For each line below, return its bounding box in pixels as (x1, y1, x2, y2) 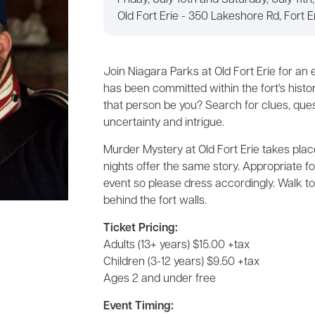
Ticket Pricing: (103, 223, 178, 234)
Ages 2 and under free (103, 274, 216, 285)
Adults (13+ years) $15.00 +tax (103, 240, 250, 251)
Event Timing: (103, 301, 174, 312)
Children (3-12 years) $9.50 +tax (103, 257, 259, 268)
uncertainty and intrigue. (103, 117, 224, 129)
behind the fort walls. (103, 195, 207, 207)
